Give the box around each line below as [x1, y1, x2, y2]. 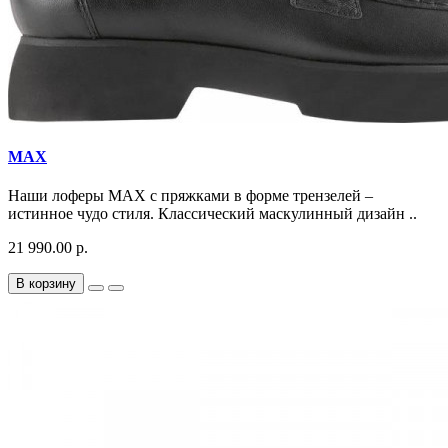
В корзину [16, 276, 76, 292]
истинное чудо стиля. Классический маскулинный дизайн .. [8, 205, 417, 223]
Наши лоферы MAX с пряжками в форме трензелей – [8, 187, 373, 205]
